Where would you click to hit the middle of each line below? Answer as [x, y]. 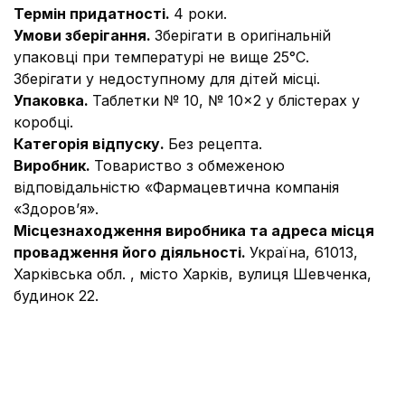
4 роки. [200, 14]
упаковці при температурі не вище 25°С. [161, 57]
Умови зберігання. [84, 35]
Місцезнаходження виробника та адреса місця [194, 231]
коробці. [43, 122]
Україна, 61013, [304, 252]
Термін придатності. [94, 14]
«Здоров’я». [56, 209]
